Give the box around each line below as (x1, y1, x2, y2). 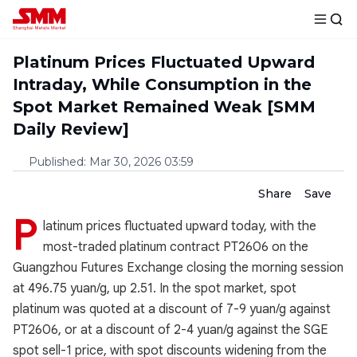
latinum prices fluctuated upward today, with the (43, 218, 316, 234)
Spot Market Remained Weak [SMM (13, 97, 316, 116)
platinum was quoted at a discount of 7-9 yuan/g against (13, 301, 331, 317)
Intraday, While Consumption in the (13, 75, 312, 94)
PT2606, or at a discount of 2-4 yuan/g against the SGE (13, 322, 328, 338)
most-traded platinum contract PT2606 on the (43, 239, 308, 255)
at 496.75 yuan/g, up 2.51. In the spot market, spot (13, 280, 296, 296)
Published (29, 155, 84, 169)
